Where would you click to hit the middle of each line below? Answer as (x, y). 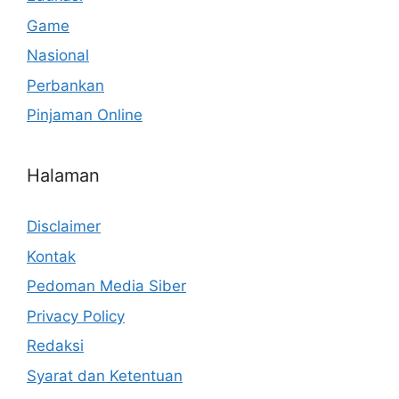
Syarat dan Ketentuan (105, 375)
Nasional (58, 56)
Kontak (51, 256)
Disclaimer (64, 227)
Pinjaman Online (85, 115)
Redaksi (55, 346)
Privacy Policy (76, 316)
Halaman (63, 176)
